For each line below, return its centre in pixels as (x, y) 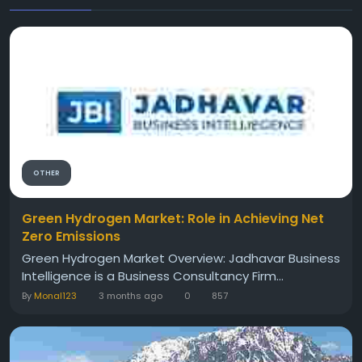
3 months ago (130, 296)
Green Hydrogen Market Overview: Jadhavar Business (181, 259)
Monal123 (55, 296)
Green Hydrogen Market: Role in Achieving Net (173, 219)
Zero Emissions (71, 237)
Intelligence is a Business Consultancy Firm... (153, 276)
